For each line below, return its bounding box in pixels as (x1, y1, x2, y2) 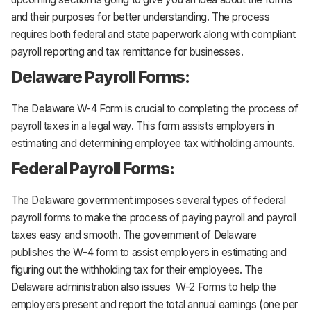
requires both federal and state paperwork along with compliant (11, 27, 296, 41)
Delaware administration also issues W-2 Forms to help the (11, 280, 276, 294)
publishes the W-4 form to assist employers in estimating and (11, 245, 287, 259)
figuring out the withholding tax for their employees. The (11, 262, 263, 276)
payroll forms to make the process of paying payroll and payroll (11, 210, 296, 224)
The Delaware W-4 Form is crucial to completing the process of (11, 101, 299, 115)
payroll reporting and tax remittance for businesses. (11, 44, 244, 58)
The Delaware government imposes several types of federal (11, 193, 286, 207)
